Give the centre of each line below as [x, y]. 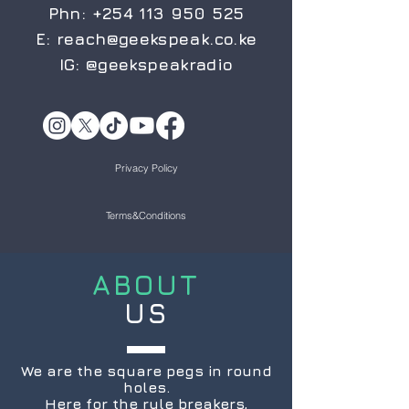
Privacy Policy [146, 168]
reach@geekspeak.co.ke [157, 39]
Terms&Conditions [146, 215]
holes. [146, 387]
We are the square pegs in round [146, 371]
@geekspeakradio [160, 64]
